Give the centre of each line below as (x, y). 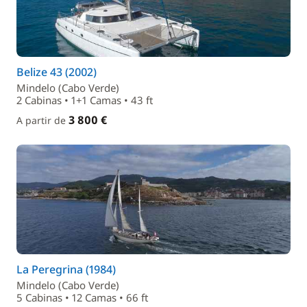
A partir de (42, 120)
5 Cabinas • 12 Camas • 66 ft (82, 297)
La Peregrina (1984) (66, 269)
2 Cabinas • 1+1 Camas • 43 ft (85, 100)
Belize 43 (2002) (57, 72)
